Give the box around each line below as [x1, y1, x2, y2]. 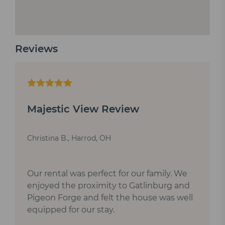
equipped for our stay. [27, 204, 115, 214]
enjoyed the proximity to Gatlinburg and [27, 180, 190, 190]
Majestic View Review [27, 102, 139, 115]
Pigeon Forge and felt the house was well [27, 192, 193, 202]
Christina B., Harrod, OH [27, 134, 111, 143]
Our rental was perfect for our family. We [27, 168, 187, 178]
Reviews [15, 42, 58, 55]
